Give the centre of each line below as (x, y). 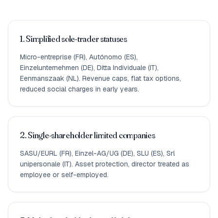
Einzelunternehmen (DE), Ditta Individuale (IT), (89, 67)
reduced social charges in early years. (80, 89)
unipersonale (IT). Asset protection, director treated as (105, 164)
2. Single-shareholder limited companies (88, 135)
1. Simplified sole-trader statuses (73, 38)
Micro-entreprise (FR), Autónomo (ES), (79, 57)
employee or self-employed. (64, 174)
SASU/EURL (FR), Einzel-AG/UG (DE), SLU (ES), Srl (97, 153)
